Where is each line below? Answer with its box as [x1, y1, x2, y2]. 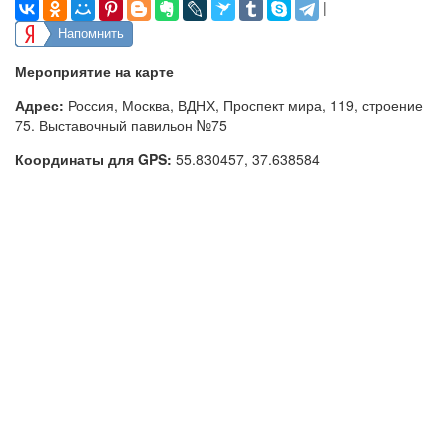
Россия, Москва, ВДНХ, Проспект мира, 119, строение [68, 95, 423, 116]
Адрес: [15, 95, 64, 116]
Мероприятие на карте [15, 61, 174, 82]
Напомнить [58, 26, 124, 42]
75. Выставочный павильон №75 [15, 115, 227, 136]
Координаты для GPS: [15, 149, 172, 170]
